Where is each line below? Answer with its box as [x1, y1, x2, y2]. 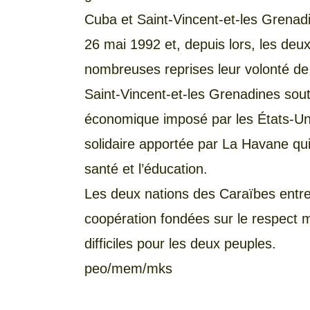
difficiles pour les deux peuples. [84, 235, 276, 251]
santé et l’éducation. [84, 161, 208, 176]
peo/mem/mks [84, 260, 172, 276]
